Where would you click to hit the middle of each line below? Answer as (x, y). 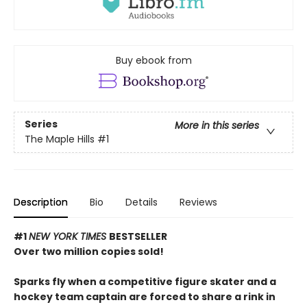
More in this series (217, 126)
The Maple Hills (60, 139)
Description (41, 202)
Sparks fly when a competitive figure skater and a (145, 281)
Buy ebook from (153, 60)
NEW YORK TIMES (69, 236)
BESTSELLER (138, 236)
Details (142, 202)
